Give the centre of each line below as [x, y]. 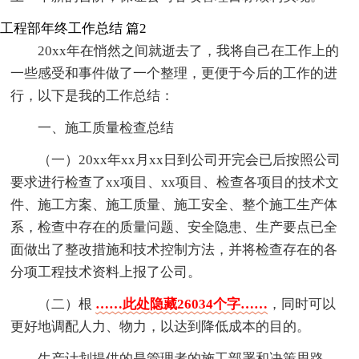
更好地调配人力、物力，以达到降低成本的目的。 [161, 326]
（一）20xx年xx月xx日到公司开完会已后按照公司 [190, 159]
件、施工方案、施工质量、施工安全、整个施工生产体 [174, 204]
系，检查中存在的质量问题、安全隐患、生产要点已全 [174, 227]
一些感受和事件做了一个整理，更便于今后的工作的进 [174, 73]
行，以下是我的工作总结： [93, 95]
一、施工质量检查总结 [106, 127]
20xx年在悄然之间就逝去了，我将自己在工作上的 [189, 50]
